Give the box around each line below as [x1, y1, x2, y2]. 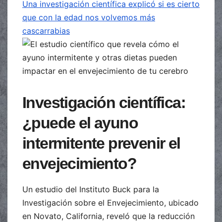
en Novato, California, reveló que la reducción [22, 211, 195, 221]
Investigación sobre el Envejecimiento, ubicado [22, 197, 199, 208]
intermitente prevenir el [22, 134, 180, 152]
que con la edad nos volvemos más [22, 12, 155, 22]
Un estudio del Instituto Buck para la [22, 184, 159, 194]
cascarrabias [22, 25, 70, 36]
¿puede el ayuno [22, 113, 138, 132]
